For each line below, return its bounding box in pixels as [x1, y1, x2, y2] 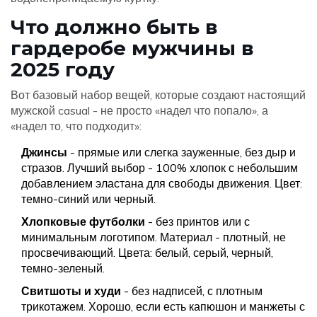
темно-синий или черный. [21, 192, 156, 206]
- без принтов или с [145, 214, 250, 229]
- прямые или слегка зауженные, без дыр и [67, 145, 296, 159]
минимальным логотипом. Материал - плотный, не [21, 230, 286, 244]
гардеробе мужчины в [11, 36, 254, 60]
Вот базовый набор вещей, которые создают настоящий [11, 88, 306, 102]
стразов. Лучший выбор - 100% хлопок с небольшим [21, 161, 298, 175]
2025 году [11, 57, 115, 81]
